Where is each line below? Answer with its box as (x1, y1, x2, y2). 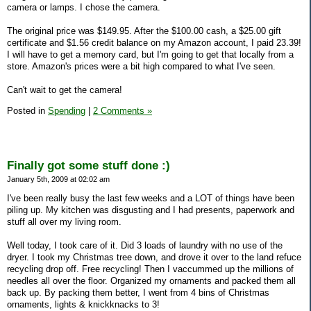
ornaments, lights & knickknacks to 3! (7, 299, 160, 310)
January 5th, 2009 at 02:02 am (7, 174, 110, 183)
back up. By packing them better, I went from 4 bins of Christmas (7, 287, 269, 298)
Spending (48, 106, 85, 117)
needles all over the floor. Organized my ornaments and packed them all (7, 275, 296, 286)
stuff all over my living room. (7, 216, 121, 227)
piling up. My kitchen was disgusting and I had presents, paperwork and (7, 204, 294, 215)
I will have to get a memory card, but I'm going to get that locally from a (7, 49, 294, 60)
